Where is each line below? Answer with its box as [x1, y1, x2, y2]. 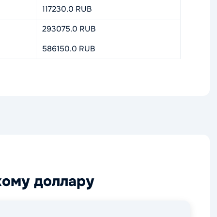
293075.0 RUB [42, 24, 95, 34]
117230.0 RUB [42, 4, 92, 14]
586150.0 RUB [42, 44, 95, 54]
